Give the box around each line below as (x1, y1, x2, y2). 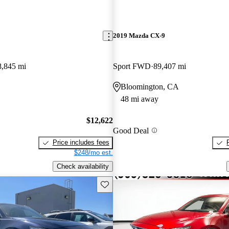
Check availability (56, 162, 109, 170)
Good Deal (112, 126, 149, 135)
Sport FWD (112, 61, 151, 71)
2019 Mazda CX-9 (112, 32, 165, 40)
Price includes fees (52, 139, 109, 147)
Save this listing (100, 179, 148, 188)
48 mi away (120, 94, 158, 103)
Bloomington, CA (120, 82, 179, 91)
